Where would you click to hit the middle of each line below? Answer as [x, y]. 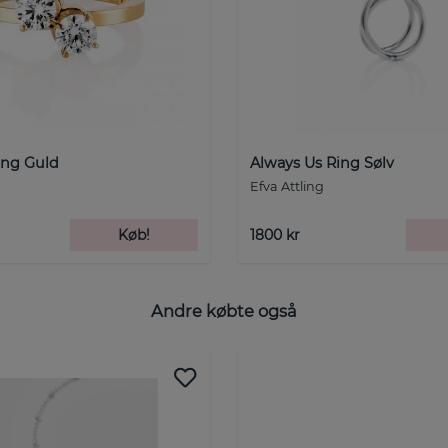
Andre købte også [224, 311]
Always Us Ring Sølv [322, 162]
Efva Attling [287, 186]
